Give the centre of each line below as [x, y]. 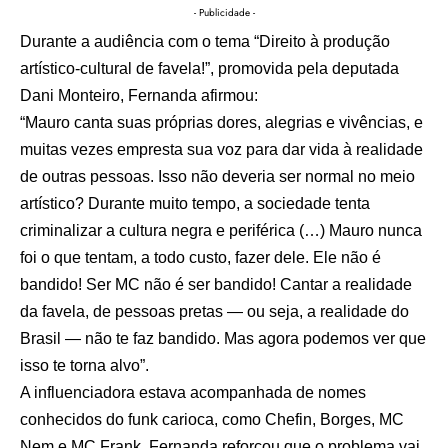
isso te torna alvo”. [84, 365]
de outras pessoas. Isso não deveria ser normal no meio [217, 176]
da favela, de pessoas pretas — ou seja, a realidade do [214, 311]
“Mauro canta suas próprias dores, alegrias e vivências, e [221, 122]
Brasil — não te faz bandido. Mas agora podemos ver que [223, 338]
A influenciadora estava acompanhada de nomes [193, 392]
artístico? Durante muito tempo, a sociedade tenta [195, 203]
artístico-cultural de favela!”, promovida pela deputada [209, 68]
